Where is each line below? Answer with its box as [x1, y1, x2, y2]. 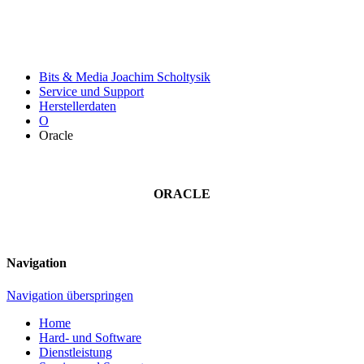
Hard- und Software [39, 330, 141, 344]
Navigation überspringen [6, 288, 133, 302]
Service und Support [39, 84, 144, 98]
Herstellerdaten [39, 99, 116, 113]
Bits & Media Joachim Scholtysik [39, 70, 210, 84]
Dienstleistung [39, 344, 112, 359]
